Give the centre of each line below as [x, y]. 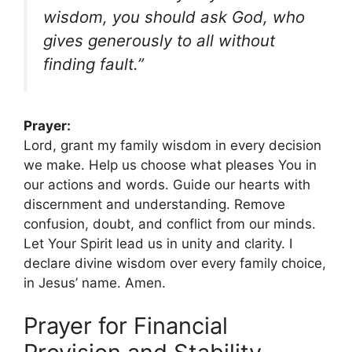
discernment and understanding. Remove [154, 204]
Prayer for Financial [126, 326]
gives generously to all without [159, 41]
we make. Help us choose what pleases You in [170, 165]
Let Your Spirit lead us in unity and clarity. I [158, 243]
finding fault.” [93, 64]
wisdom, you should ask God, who [174, 17]
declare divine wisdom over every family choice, [175, 263]
